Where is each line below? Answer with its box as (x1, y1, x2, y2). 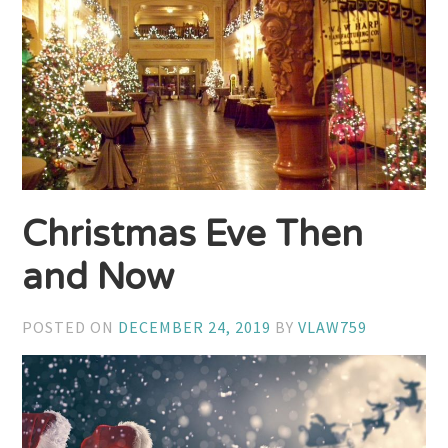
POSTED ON (22, 317, 119, 338)
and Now (22, 255, 175, 299)
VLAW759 (298, 317, 368, 338)
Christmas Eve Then (22, 212, 364, 256)
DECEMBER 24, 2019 (118, 317, 272, 338)
